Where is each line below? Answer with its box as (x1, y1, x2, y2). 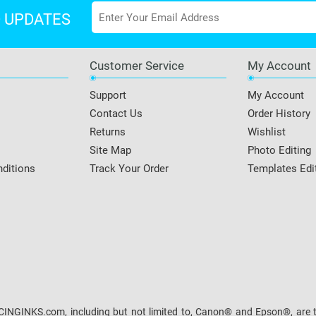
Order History (248, 107, 310, 120)
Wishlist (248, 126, 286, 138)
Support (90, 89, 126, 102)
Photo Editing (248, 144, 311, 157)
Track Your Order (90, 162, 169, 175)
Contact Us (90, 107, 142, 120)
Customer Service (90, 59, 184, 73)
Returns (90, 126, 126, 138)
